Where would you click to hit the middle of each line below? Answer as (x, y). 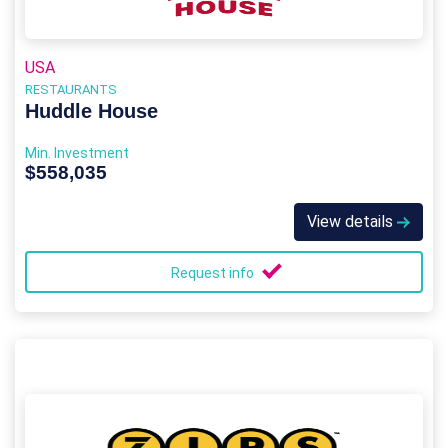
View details (352, 221)
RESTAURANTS (71, 89)
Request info (214, 273)
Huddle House (91, 111)
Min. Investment (77, 153)
